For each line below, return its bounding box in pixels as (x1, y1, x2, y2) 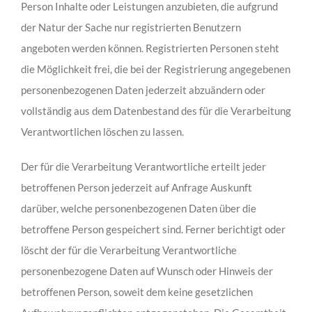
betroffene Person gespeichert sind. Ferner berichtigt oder (20, 223, 286, 236)
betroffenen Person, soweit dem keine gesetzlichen (20, 286, 253, 299)
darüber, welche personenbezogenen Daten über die (20, 202, 256, 215)
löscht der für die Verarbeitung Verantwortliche (20, 244, 237, 257)
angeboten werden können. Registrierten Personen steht (20, 42, 279, 55)
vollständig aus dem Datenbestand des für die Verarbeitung (20, 104, 291, 118)
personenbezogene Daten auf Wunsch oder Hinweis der (20, 265, 273, 278)
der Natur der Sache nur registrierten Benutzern (20, 21, 241, 34)
